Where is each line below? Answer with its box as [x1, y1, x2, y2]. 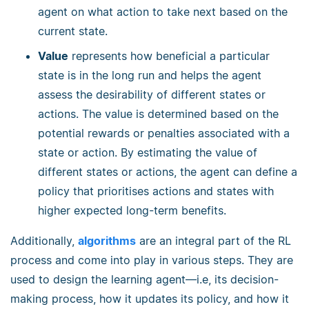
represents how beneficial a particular [68, 49, 270, 63]
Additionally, [10, 234, 78, 248]
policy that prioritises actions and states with [38, 184, 274, 199]
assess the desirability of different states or [38, 88, 266, 102]
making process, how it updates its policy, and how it [10, 292, 289, 306]
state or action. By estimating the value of [38, 146, 257, 160]
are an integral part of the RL [136, 234, 291, 248]
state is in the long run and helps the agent [38, 68, 261, 83]
